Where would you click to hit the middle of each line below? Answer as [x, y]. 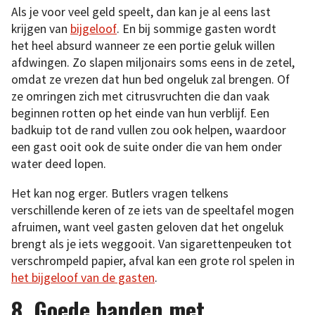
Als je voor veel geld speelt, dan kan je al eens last [141, 12]
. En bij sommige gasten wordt [197, 29]
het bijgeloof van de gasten [83, 277]
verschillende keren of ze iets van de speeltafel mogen [153, 210]
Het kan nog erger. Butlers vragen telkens [120, 193]
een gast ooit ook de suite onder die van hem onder [147, 147]
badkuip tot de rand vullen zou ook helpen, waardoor [149, 130]
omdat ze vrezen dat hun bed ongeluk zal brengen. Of [150, 80]
